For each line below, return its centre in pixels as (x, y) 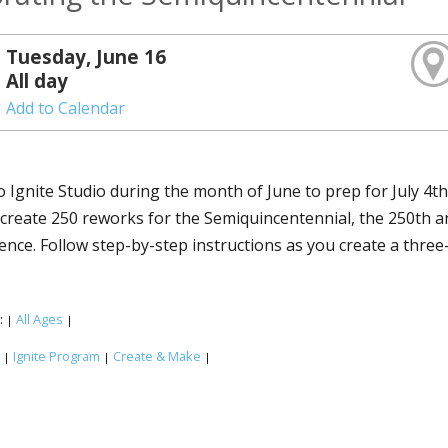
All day (37, 80)
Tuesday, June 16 (86, 56)
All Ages (39, 318)
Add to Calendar (66, 108)
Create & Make (157, 355)
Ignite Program (56, 355)
